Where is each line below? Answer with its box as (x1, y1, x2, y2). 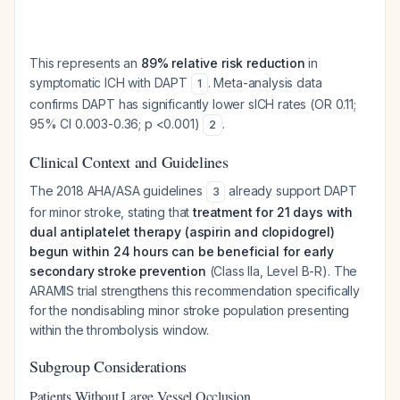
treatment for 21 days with (193, 204, 353, 220)
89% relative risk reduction (140, 55, 305, 71)
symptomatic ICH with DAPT (29, 75, 191, 90)
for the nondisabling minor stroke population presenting (29, 303, 350, 318)
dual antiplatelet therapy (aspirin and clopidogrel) (29, 224, 335, 239)
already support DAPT (225, 183, 358, 198)
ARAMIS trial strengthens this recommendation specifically (29, 283, 360, 298)
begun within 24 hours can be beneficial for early (29, 244, 335, 259)
